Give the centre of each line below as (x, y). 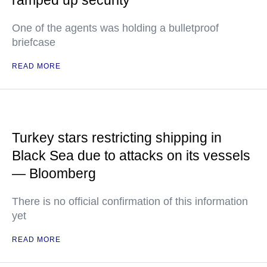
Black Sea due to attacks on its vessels (131, 156)
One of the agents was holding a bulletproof (115, 28)
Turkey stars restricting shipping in (117, 138)
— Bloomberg (54, 173)
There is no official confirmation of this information (130, 201)
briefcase (34, 42)
